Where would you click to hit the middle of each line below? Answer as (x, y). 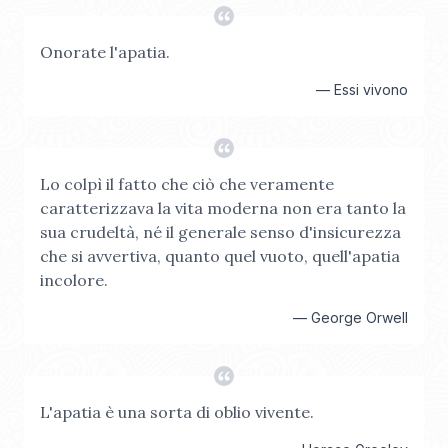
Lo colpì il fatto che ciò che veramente (187, 184)
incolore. (74, 280)
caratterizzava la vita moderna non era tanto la (223, 208)
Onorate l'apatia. (105, 52)
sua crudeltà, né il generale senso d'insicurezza (220, 232)
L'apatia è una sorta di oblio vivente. (177, 412)
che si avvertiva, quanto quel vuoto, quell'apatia (220, 256)
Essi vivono (371, 89)
